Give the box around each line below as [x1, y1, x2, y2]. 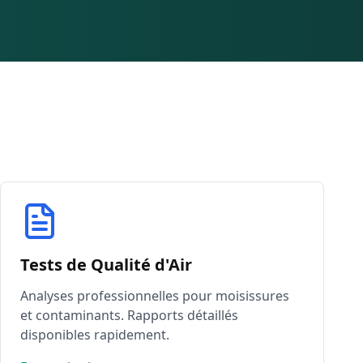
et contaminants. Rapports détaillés [20, 306, 238, 324]
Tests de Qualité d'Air [20, 254, 192, 275]
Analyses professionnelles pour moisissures [20, 287, 289, 305]
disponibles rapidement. [20, 326, 169, 344]
